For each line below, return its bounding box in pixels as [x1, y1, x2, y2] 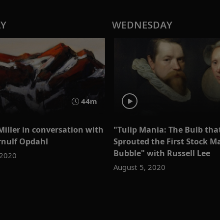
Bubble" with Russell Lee [113, 147, 210, 159]
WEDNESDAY [112, 18, 172, 32]
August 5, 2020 [113, 162, 165, 172]
